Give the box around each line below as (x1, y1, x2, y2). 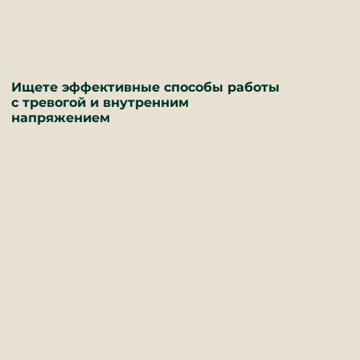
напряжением (11, 110, 110, 125)
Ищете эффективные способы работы (11, 80, 280, 95)
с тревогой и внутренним (11, 95, 189, 110)
